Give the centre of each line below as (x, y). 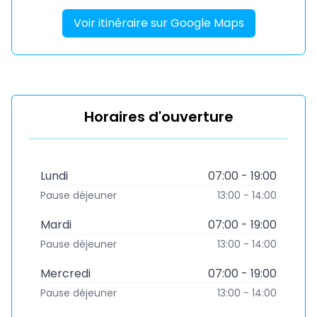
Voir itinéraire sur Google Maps (158, 23)
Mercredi (65, 273)
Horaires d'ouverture (158, 117)
